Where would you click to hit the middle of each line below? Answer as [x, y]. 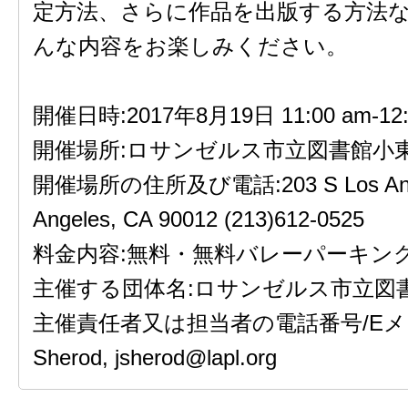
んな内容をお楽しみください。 [190, 46]
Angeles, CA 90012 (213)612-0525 [199, 219]
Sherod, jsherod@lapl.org [155, 357]
